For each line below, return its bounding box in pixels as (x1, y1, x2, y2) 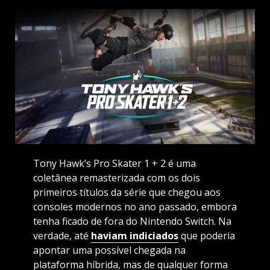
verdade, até (33, 229, 91, 243)
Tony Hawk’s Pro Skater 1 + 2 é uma (33, 157, 196, 171)
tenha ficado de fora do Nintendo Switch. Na (33, 215, 231, 228)
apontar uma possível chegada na (33, 243, 186, 257)
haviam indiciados (90, 229, 178, 243)
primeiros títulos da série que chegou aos (33, 186, 221, 199)
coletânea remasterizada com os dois (33, 171, 200, 185)
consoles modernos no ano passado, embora (33, 200, 237, 214)
